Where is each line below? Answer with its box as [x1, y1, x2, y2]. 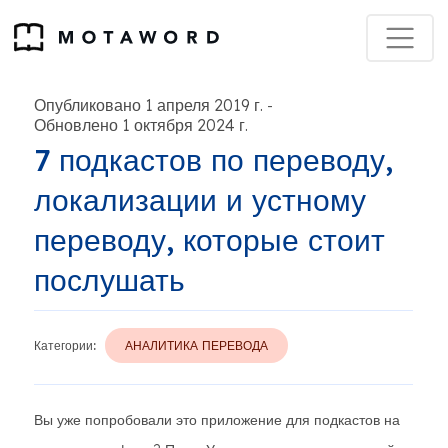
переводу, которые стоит [34, 221, 385, 259]
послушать [34, 261, 185, 299]
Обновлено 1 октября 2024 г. [34, 115, 248, 135]
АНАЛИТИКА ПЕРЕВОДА [125, 338, 268, 353]
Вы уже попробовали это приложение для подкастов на [34, 411, 400, 429]
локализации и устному [34, 181, 366, 219]
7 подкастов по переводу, [34, 141, 393, 179]
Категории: [34, 338, 96, 353]
